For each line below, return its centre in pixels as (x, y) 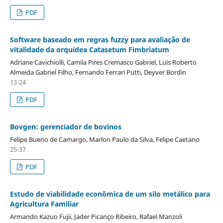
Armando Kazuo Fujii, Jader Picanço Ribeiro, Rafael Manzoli (96, 216)
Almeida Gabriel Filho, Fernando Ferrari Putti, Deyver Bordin (98, 72)
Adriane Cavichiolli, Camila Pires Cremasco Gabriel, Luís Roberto (103, 62)
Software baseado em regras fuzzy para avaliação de (100, 39)
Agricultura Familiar (44, 204)
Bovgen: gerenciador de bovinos (65, 126)
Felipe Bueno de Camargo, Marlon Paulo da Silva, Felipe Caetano (105, 139)
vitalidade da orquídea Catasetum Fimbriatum (89, 49)
